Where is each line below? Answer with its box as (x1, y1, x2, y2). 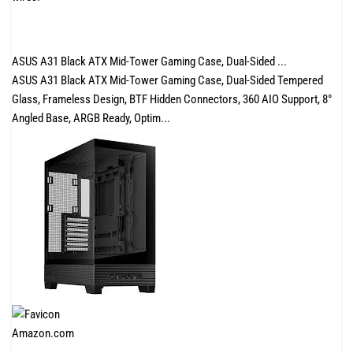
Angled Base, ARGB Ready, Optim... (12, 111, 170, 125)
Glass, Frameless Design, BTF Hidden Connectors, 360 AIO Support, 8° (12, 92, 333, 106)
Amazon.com (12, 326, 74, 341)
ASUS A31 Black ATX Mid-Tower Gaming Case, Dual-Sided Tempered (12, 73, 323, 87)
